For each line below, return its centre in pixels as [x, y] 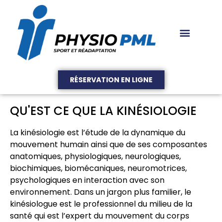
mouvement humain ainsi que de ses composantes [109, 144]
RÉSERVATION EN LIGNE [111, 80]
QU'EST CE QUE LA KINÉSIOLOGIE [103, 111]
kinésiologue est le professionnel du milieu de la [101, 204]
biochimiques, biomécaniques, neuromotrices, [98, 168]
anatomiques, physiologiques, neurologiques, [95, 156]
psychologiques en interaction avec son [87, 180]
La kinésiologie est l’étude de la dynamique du [98, 132]
